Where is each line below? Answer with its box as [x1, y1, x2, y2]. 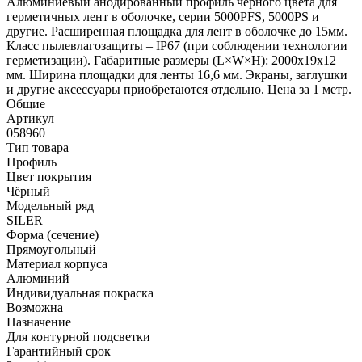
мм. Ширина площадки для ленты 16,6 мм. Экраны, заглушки [6, 67, 347, 82]
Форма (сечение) [6, 227, 99, 242]
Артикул [6, 111, 54, 125]
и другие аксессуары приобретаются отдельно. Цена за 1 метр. [6, 82, 351, 96]
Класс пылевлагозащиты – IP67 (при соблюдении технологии [6, 38, 347, 53]
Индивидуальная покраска [6, 285, 154, 300]
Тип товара [6, 140, 69, 154]
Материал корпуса [6, 256, 107, 271]
